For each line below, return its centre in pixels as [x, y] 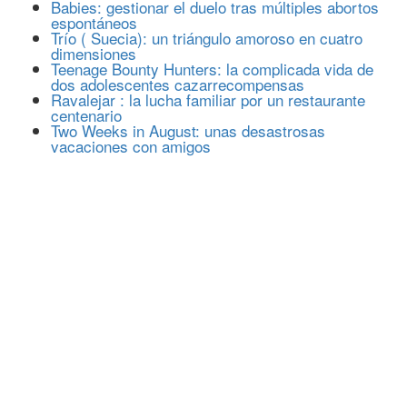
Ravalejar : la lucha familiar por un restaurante [208, 99]
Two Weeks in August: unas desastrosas [188, 130]
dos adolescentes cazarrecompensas [178, 84]
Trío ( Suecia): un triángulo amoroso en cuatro [207, 38]
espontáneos [94, 22]
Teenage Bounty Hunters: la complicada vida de [212, 69]
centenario [86, 115]
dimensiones [94, 53]
